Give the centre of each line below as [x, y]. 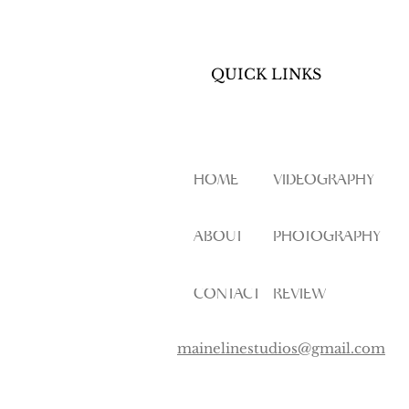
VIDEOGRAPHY [324, 180]
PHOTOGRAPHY [327, 237]
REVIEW [299, 294]
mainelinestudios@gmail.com [281, 348]
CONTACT [227, 294]
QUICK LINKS [266, 74]
